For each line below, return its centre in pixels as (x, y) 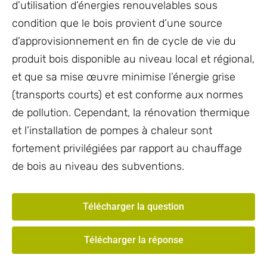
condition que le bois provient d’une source (117, 23)
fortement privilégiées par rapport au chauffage (127, 148)
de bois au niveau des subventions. (98, 166)
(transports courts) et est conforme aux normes (128, 95)
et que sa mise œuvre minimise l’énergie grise (124, 77)
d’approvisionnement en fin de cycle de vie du (124, 41)
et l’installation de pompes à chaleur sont (112, 131)
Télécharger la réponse (133, 240)
